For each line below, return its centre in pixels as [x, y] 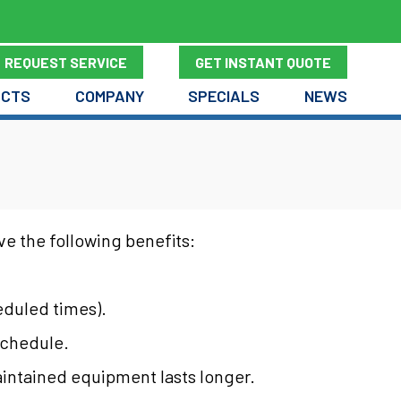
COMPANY [109, 95]
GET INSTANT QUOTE [264, 62]
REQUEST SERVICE [66, 62]
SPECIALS [224, 95]
